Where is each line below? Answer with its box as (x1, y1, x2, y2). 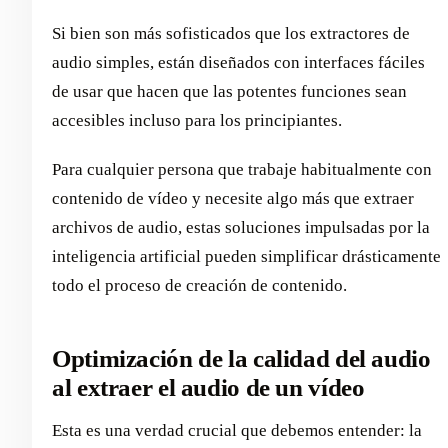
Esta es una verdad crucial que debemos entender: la (52, 420, 422, 440)
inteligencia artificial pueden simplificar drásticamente (52, 247, 441, 267)
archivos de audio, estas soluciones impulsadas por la (52, 218, 430, 238)
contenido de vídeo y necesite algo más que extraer (52, 189, 414, 209)
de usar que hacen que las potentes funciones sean (52, 82, 407, 102)
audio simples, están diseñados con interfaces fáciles (52, 53, 425, 73)
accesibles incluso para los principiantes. (52, 111, 342, 131)
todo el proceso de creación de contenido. (52, 276, 347, 296)
